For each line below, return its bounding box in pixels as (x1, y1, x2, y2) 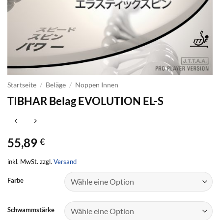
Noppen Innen (75, 81, 119, 89)
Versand (54, 158, 77, 166)
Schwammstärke (7, 206, 55, 214)
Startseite (7, 81, 36, 89)
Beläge (46, 81, 66, 89)
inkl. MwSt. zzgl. (7, 158, 54, 166)
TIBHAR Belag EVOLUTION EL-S (7, 94, 164, 108)
